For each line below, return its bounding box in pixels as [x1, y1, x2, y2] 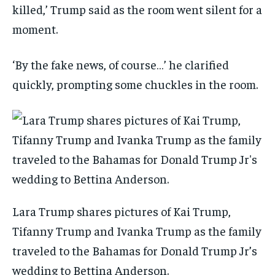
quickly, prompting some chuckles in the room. [12, 76, 258, 92]
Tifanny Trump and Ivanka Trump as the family [12, 223, 261, 239]
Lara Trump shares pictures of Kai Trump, [12, 203, 231, 219]
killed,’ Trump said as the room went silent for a [12, 1, 262, 17]
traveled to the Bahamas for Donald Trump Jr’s [12, 242, 257, 258]
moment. [12, 21, 58, 37]
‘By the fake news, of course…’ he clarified [12, 56, 229, 72]
